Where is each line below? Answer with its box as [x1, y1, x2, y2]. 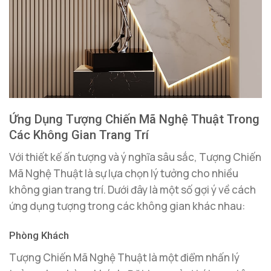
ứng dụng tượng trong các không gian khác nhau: [9, 199, 245, 214]
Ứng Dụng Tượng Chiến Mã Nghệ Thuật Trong [9, 111, 260, 126]
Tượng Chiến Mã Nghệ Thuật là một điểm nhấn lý [9, 250, 240, 264]
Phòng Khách [9, 229, 69, 242]
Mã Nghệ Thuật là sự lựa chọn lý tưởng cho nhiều [9, 166, 238, 181]
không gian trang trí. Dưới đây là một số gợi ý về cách [9, 183, 256, 197]
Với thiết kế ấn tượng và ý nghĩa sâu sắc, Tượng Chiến [9, 150, 261, 165]
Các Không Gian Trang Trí [9, 127, 149, 142]
